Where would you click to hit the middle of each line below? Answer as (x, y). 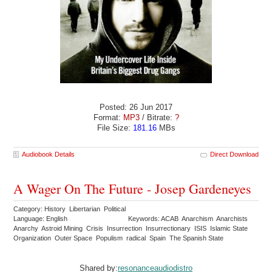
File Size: (115, 127)
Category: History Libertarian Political (71, 209)
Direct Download (234, 154)
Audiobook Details (49, 154)
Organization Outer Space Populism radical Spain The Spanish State (120, 238)
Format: (108, 117)
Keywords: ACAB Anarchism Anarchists (189, 218)
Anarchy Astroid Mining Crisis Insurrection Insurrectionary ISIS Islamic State (132, 228)
